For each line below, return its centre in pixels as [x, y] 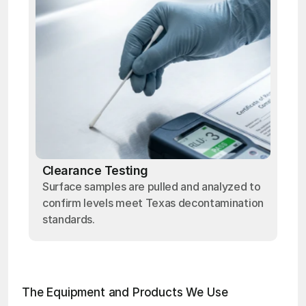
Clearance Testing [95, 170]
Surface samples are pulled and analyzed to [152, 186]
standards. [69, 219]
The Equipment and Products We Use [125, 292]
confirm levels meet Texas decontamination [153, 203]
